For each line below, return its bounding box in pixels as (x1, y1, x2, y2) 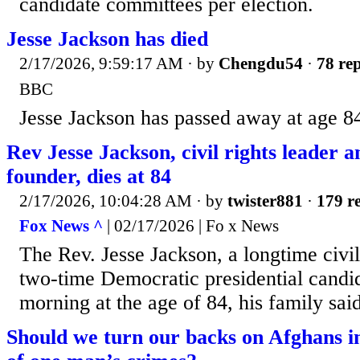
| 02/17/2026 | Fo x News (103, 216, 279, 236)
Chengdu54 (219, 54, 303, 74)
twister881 (227, 190, 303, 211)
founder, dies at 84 (6, 164, 171, 188)
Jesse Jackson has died (6, 27, 208, 51)
